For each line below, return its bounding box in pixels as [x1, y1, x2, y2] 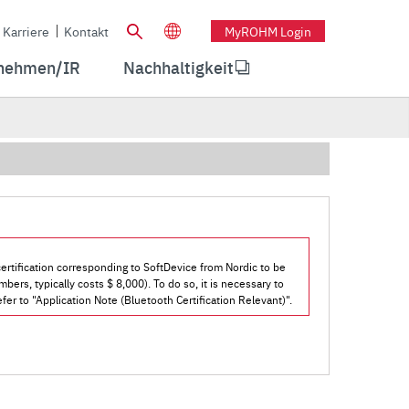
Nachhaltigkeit [123, 56, 235, 79]
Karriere [3, 21, 49, 40]
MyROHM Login [225, 21, 311, 40]
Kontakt [64, 21, 109, 40]
